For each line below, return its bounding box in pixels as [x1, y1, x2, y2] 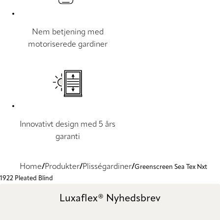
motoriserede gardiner [27, 41, 108, 49]
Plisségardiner [82, 163, 132, 171]
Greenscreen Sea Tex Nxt [135, 164, 207, 171]
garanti [55, 133, 80, 141]
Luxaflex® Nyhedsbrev [59, 193, 161, 204]
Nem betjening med [31, 28, 104, 37]
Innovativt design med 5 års [20, 121, 115, 129]
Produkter [45, 163, 80, 171]
